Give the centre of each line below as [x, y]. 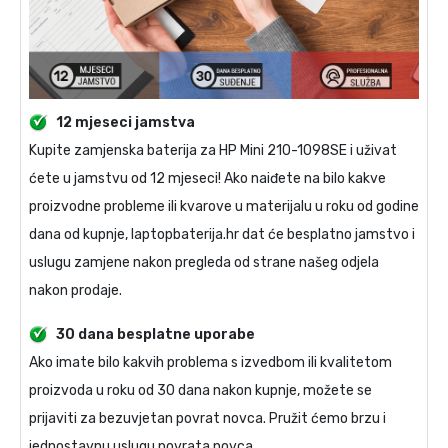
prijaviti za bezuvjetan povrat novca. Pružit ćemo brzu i [207, 418]
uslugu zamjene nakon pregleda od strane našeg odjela [204, 262]
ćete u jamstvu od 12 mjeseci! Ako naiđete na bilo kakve [207, 178]
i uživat [372, 150]
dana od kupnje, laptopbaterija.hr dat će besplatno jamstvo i [222, 234]
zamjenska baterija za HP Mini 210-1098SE [210, 150]
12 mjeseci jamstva [125, 122]
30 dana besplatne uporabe [155, 334]
